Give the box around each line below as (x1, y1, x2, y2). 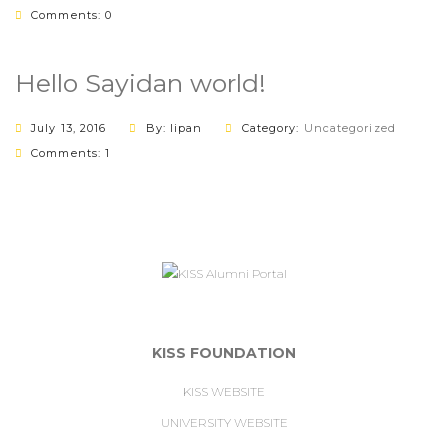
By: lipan (145, 121, 203, 135)
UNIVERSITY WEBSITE (160, 414, 288, 430)
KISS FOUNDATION (152, 343, 296, 362)
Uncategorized (303, 121, 396, 135)
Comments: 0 (31, 8, 113, 22)
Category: (241, 121, 304, 135)
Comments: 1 (31, 146, 111, 160)
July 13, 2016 (31, 121, 107, 135)
